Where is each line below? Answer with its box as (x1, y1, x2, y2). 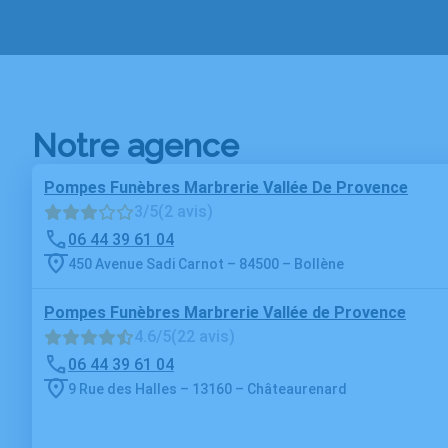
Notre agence (32, 127, 239, 164)
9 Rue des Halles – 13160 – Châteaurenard (68, 380, 347, 397)
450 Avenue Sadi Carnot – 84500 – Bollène (68, 255, 344, 272)
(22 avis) (171, 327, 235, 346)
